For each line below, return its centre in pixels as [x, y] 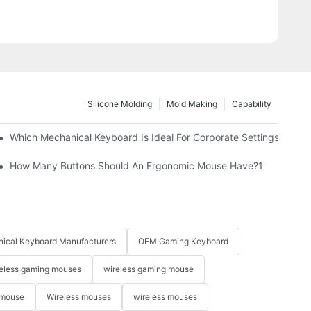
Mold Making [192, 103]
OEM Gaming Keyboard [183, 242]
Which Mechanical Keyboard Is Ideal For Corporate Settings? [146, 137]
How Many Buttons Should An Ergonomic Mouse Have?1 [136, 165]
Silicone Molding [120, 103]
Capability [252, 103]
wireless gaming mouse [149, 269]
